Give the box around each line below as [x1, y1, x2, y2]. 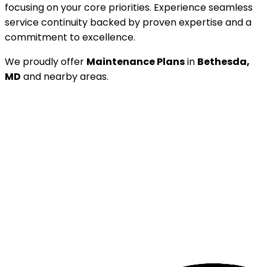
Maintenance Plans [86, 54, 185, 69]
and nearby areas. [21, 69, 108, 83]
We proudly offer [5, 54, 86, 69]
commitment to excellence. [5, 30, 135, 44]
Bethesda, [197, 54, 250, 69]
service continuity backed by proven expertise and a [5, 15, 252, 29]
